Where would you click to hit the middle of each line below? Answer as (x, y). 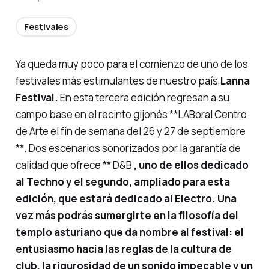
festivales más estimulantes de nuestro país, (118, 81)
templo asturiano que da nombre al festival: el (129, 232)
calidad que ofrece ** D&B (74, 165)
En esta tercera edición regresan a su (144, 98)
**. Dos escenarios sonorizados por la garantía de (128, 148)
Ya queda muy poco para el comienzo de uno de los (131, 64)
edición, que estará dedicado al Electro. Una (126, 199)
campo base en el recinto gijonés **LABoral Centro (131, 115)
